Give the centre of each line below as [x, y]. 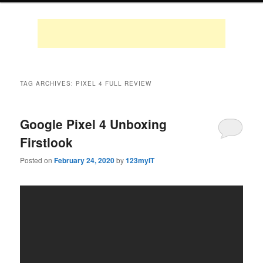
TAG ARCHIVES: [48, 83]
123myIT [140, 160]
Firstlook [47, 142]
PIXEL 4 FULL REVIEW [114, 83]
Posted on [37, 160]
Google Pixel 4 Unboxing [94, 124]
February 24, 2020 [85, 160]
